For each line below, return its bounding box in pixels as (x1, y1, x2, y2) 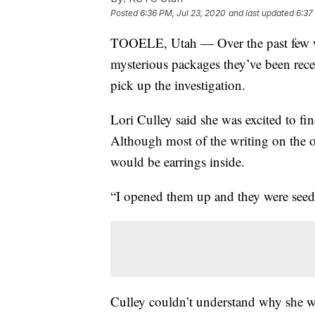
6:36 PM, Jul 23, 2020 (140, 7, 226, 18)
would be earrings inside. (110, 152, 245, 170)
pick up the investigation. (110, 75, 245, 94)
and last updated (229, 7, 294, 18)
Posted (110, 7, 140, 18)
